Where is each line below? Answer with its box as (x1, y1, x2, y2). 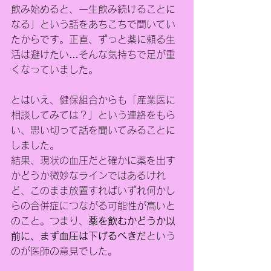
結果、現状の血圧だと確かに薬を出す (11, 155, 175, 165)
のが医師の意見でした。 (11, 246, 117, 256)
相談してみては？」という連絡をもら (11, 110, 175, 120)
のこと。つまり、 (11, 216, 88, 226)
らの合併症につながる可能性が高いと (11, 201, 175, 211)
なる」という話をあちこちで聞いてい (11, 19, 175, 29)
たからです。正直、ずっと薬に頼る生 (11, 34, 175, 44)
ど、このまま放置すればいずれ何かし (11, 186, 175, 195)
